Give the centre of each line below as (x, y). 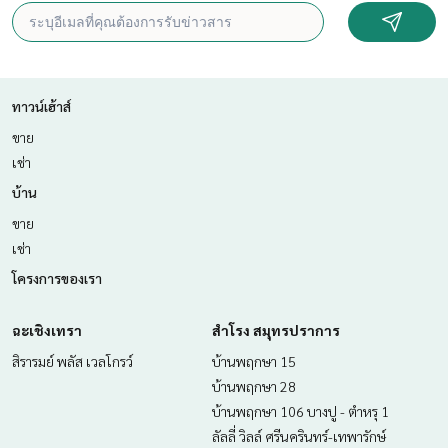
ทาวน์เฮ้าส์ (41, 106)
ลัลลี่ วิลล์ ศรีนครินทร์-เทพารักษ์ (299, 436)
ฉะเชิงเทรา (47, 330)
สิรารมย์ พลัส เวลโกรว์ (72, 361)
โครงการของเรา (57, 278)
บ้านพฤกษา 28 (254, 386)
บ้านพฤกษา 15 (254, 361)
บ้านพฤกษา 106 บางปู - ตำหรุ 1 (300, 411)
